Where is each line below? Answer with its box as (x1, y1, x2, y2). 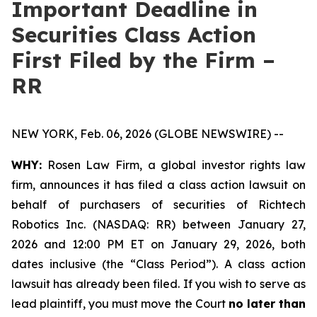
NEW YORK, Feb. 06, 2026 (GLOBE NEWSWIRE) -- (11, 127, 284, 141)
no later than (228, 296, 306, 311)
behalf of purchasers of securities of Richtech (11, 197, 306, 212)
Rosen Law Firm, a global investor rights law (42, 158, 306, 172)
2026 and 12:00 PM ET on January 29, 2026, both (11, 237, 306, 251)
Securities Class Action (11, 21, 256, 48)
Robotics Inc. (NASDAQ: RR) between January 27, (11, 217, 306, 231)
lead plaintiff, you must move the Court (11, 296, 229, 311)
